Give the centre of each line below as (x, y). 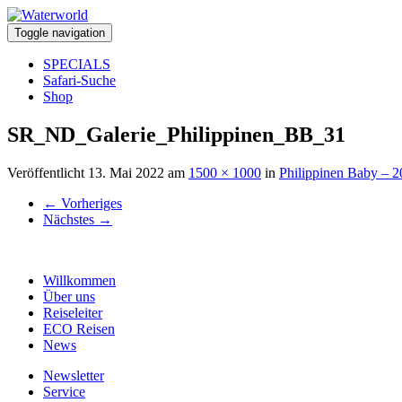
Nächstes (70, 219)
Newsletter (74, 375)
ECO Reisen (79, 328)
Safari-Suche (79, 80)
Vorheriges (90, 203)
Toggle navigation (60, 33)
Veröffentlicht (48, 172)
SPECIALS (77, 64)
